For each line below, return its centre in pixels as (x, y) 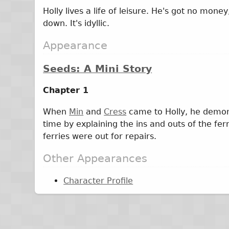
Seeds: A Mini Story (98, 69)
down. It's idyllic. (76, 23)
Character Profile (98, 181)
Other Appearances (95, 158)
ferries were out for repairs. (100, 136)
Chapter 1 (66, 90)
